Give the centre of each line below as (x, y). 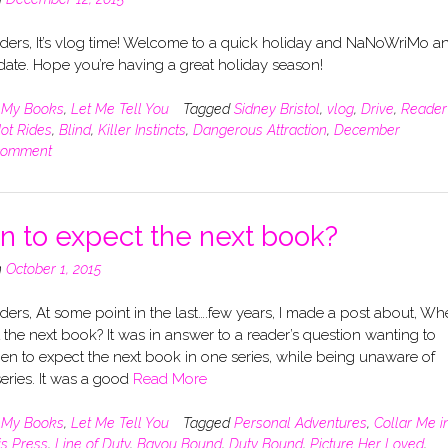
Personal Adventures (300, 422)
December (366, 129)
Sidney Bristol (276, 108)
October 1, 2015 (53, 268)
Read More (169, 379)
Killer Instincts (141, 129)
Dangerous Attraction (259, 129)
